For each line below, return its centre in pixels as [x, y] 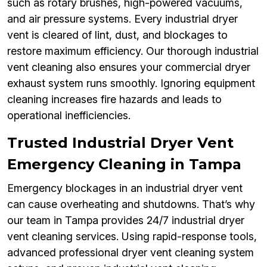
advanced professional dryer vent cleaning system [131, 253]
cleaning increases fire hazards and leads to [114, 100]
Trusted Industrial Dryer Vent [120, 143]
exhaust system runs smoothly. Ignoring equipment [131, 83]
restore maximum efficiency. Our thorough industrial [133, 51]
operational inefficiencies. [69, 116]
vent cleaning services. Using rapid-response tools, [132, 237]
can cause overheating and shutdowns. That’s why [131, 204]
